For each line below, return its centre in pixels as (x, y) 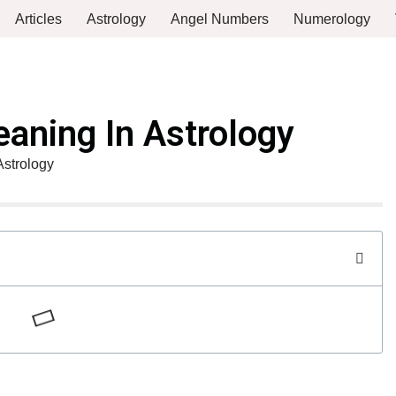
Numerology (332, 19)
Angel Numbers (220, 19)
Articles (38, 19)
